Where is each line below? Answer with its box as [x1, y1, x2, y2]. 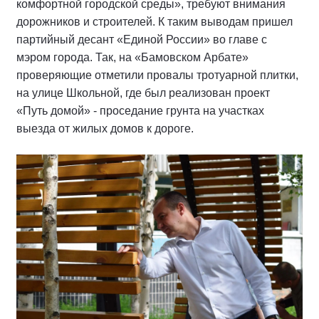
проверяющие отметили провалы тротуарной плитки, [16, 68, 298, 81]
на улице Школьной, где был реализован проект [16, 86, 270, 99]
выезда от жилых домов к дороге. [16, 122, 194, 135]
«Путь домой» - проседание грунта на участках [16, 104, 264, 117]
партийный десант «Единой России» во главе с [16, 33, 267, 46]
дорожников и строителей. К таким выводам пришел [16, 15, 293, 28]
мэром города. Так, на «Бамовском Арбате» [16, 51, 249, 63]
